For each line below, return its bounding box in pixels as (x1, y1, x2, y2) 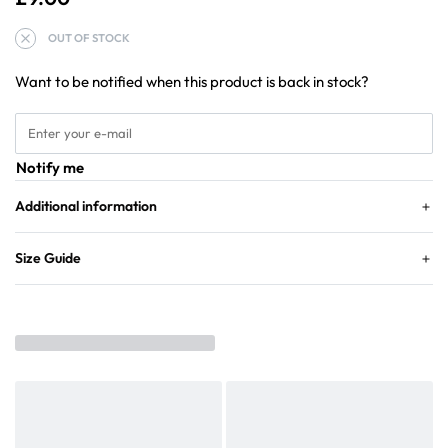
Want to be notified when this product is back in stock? (15, 72, 369, 92)
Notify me (16, 158, 84, 178)
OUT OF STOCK (47, 31, 130, 46)
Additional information (15, 197, 157, 216)
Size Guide (15, 249, 81, 268)
